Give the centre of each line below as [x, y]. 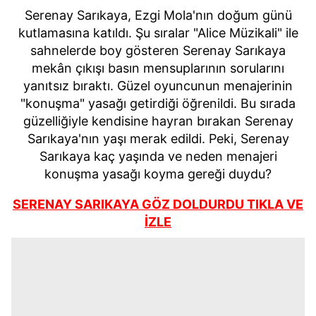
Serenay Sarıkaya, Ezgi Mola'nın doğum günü [158, 15]
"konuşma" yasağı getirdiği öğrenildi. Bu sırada [158, 103]
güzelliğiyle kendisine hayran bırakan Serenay [158, 121]
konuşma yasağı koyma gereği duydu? [158, 174]
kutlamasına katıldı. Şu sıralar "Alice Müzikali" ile [158, 33]
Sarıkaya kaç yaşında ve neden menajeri [158, 156]
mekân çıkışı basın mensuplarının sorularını [158, 68]
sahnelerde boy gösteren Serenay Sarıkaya [158, 50]
